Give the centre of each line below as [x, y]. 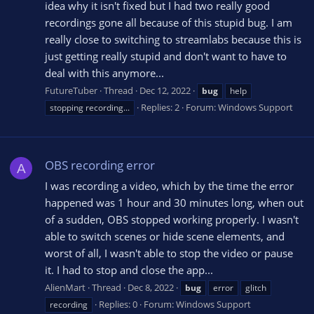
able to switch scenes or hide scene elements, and [165, 236]
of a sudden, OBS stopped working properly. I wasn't [172, 219]
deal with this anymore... [104, 73]
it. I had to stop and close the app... [129, 269]
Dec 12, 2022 [165, 91]
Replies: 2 [160, 108]
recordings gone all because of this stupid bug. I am [169, 22]
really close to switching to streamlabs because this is [173, 39]
